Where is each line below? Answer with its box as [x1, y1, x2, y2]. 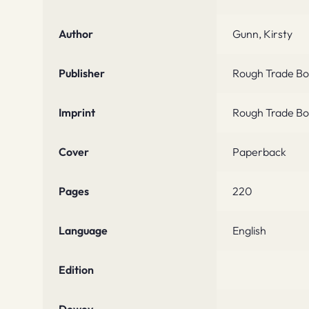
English [232, 223, 266, 238]
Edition [58, 263, 94, 277]
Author [58, 27, 93, 41]
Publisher [58, 66, 105, 81]
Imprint [58, 106, 95, 120]
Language [58, 223, 108, 238]
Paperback [232, 145, 286, 159]
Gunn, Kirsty [232, 27, 292, 41]
